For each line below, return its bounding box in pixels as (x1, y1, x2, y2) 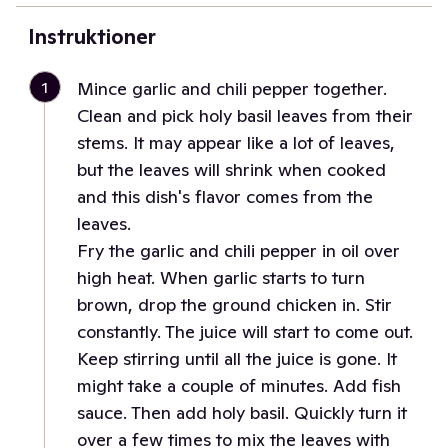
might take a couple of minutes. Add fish (77, 374, 401, 397)
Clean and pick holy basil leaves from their (77, 104, 413, 127)
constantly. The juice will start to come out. (77, 320, 413, 343)
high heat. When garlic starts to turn (77, 266, 365, 289)
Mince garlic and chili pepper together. (77, 77, 387, 100)
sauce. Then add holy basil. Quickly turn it (77, 401, 407, 424)
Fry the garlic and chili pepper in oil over (77, 239, 400, 262)
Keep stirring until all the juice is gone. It (77, 347, 397, 370)
